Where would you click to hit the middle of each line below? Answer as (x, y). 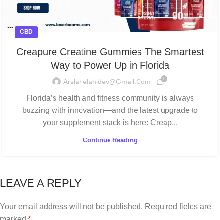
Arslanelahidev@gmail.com (107, 82)
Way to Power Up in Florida (110, 65)
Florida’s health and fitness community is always (110, 98)
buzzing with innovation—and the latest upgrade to (110, 110)
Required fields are (178, 206)
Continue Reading (110, 140)
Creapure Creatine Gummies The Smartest (110, 51)
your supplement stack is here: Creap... (110, 122)
